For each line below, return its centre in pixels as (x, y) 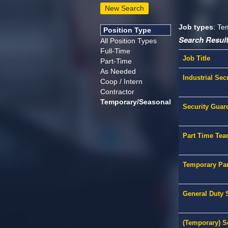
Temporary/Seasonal (136, 102)
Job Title (196, 59)
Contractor (117, 92)
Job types (196, 27)
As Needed (118, 72)
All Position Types (129, 41)
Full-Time (115, 51)
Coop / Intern (121, 82)
